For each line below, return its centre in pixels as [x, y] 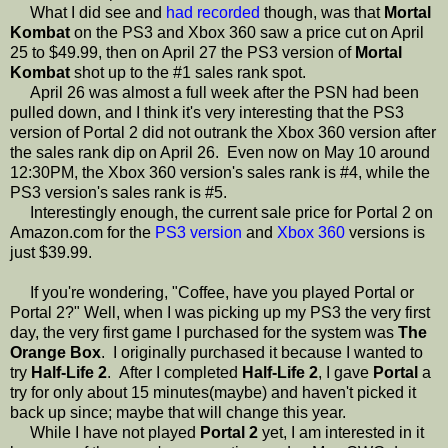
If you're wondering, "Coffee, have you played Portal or [212, 292]
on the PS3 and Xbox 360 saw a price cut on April [247, 32]
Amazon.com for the [82, 232]
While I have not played [105, 432]
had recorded [213, 12]
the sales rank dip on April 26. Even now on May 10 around [220, 152]
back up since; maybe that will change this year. [178, 412]
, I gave [345, 372]
